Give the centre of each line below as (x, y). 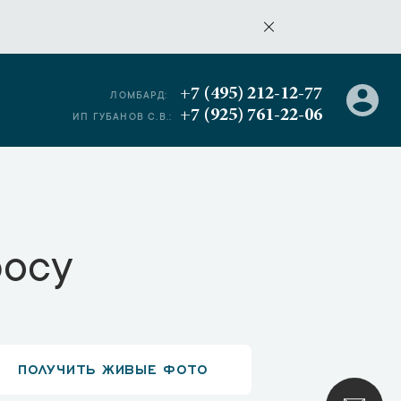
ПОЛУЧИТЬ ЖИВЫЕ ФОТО (113, 368)
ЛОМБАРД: (139, 97)
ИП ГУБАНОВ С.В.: (123, 118)
